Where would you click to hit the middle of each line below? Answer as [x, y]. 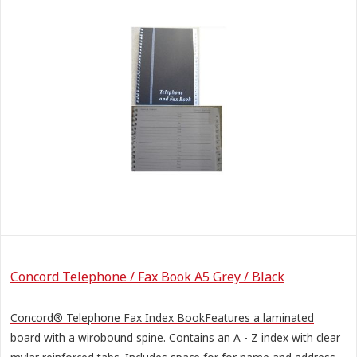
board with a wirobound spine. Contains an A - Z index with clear [175, 337]
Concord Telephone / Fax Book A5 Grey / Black [147, 277]
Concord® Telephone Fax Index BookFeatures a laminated [162, 317]
